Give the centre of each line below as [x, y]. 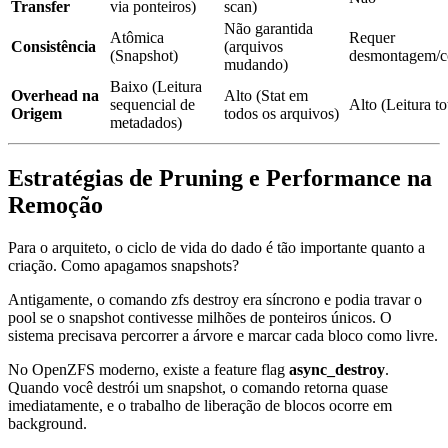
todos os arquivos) [281, 114]
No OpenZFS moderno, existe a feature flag [148, 370]
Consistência [53, 47]
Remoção [55, 205]
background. [47, 424]
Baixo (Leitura [156, 87]
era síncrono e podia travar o [330, 300]
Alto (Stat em [266, 96]
